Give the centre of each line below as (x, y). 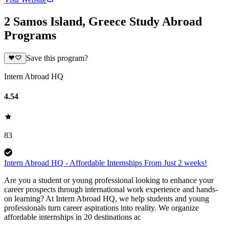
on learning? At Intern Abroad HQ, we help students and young (107, 198)
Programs (30, 35)
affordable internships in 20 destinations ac (73, 217)
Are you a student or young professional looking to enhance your (109, 180)
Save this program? (57, 58)
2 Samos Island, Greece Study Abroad (103, 21)
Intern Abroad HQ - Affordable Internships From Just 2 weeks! (106, 163)
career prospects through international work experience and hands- (111, 189)
